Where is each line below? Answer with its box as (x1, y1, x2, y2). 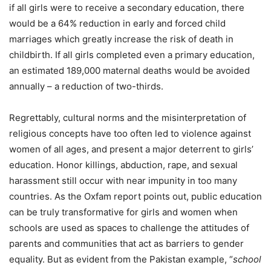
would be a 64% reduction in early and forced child (9, 17, 226, 29)
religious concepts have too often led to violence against (9, 127, 251, 139)
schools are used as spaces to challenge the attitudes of (9, 221, 249, 233)
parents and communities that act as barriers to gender (9, 237, 244, 249)
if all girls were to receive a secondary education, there (9, 1, 244, 13)
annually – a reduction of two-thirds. (9, 80, 163, 92)
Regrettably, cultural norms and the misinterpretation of (9, 111, 246, 123)
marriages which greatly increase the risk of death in (9, 33, 233, 45)
